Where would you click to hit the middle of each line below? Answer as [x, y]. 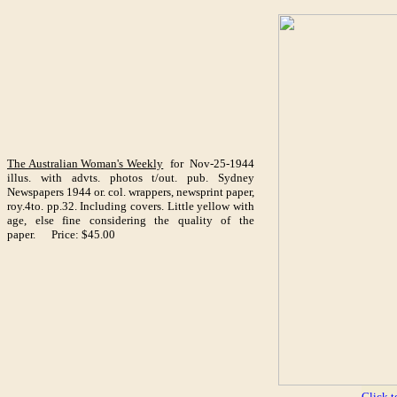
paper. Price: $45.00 [61, 234]
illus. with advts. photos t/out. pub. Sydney [131, 178]
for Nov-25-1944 [209, 163]
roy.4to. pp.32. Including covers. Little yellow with [131, 206]
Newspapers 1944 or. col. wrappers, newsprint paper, [131, 192]
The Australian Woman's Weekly [86, 163]
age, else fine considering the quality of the [131, 220]
